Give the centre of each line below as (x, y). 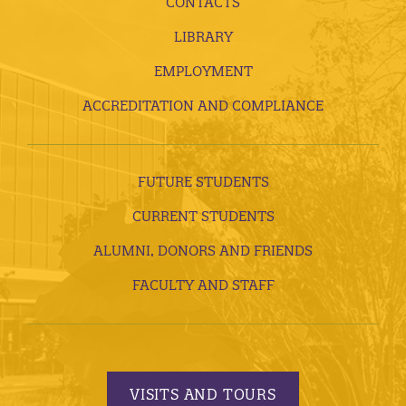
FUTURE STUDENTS (203, 182)
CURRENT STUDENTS (203, 217)
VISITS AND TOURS (203, 394)
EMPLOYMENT (203, 72)
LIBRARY (203, 37)
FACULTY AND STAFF (203, 285)
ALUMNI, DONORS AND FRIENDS (203, 251)
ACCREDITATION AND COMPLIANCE (203, 106)
